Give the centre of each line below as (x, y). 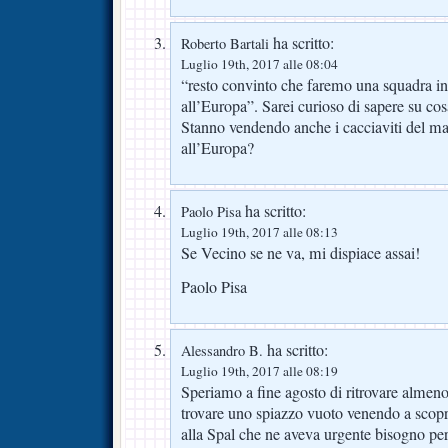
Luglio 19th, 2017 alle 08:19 (259, 370)
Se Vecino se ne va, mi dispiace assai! (300, 252)
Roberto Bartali (225, 43)
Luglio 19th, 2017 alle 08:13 (259, 231)
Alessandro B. (222, 350)
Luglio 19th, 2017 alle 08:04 (259, 63)
